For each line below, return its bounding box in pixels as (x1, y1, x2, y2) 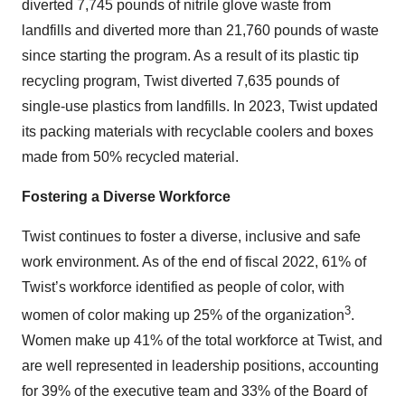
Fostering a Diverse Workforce (22, 189, 231, 205)
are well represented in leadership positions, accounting (22, 358, 379, 374)
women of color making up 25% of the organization (22, 307, 344, 324)
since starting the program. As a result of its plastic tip (22, 48, 359, 64)
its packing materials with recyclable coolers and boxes (22, 124, 373, 140)
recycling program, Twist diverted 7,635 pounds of (22, 73, 339, 89)
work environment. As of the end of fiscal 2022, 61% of (22, 254, 366, 270)
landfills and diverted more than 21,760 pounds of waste (22, 23, 379, 39)
